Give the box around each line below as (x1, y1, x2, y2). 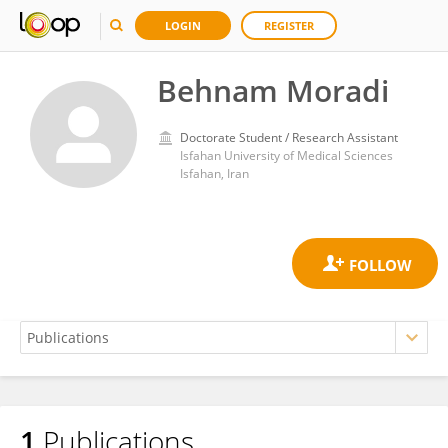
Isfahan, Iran (180, 165, 249, 182)
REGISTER (264, 18, 314, 33)
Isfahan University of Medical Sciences (180, 147, 393, 164)
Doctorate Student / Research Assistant (180, 129, 398, 146)
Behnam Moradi (157, 70, 389, 111)
